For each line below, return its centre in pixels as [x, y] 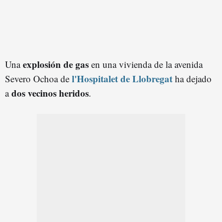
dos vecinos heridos [50, 93]
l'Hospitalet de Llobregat [122, 79]
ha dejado [192, 79]
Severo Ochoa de [38, 79]
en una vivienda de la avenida [147, 64]
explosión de [49, 64]
